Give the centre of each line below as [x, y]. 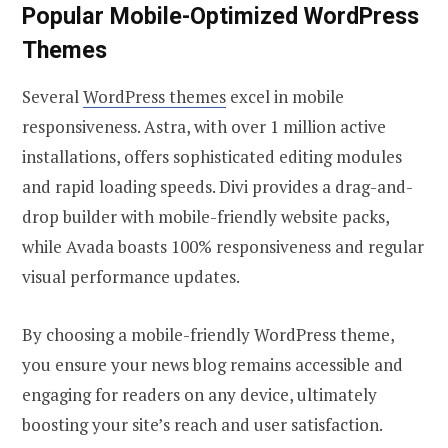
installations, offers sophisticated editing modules [212, 156]
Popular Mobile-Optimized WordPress [220, 16]
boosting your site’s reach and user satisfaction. [202, 424]
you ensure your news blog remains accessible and [212, 364]
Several [52, 96]
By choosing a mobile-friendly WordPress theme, [208, 334]
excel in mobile [285, 96]
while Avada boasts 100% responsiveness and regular [223, 246]
